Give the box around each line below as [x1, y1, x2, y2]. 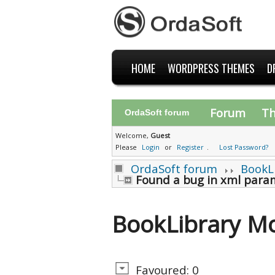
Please [115, 142, 139, 152]
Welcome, [115, 131, 150, 140]
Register [177, 142, 204, 152]
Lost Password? [219, 142, 268, 152]
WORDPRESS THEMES [167, 60, 255, 76]
